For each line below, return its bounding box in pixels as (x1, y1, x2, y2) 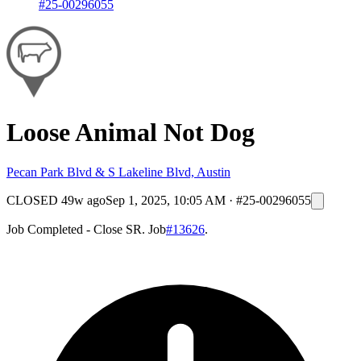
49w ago (61, 193, 106, 207)
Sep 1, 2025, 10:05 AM (106, 193, 226, 207)
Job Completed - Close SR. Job (6, 222, 166, 236)
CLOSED (6, 193, 58, 207)
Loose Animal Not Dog (6, 118, 255, 147)
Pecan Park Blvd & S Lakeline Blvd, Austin (6, 164, 230, 179)
